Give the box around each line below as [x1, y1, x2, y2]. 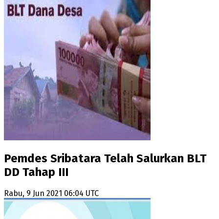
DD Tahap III [4, 165, 68, 179]
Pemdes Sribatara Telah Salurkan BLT [4, 152, 206, 166]
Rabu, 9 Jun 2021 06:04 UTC [4, 189, 99, 198]
